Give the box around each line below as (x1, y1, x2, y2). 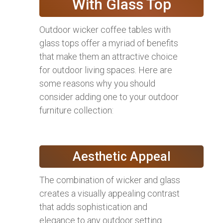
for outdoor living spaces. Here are (39, 64, 172, 75)
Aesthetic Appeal (72, 149, 171, 164)
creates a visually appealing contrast (39, 188, 180, 199)
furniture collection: (39, 105, 113, 115)
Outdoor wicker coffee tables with (39, 24, 171, 35)
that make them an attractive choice (39, 51, 178, 62)
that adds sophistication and (39, 201, 147, 212)
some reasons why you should (39, 78, 155, 89)
